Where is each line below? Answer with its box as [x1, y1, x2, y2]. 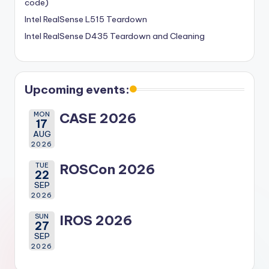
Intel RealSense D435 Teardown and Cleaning [25, 31, 205, 42]
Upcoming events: [25, 82, 130, 97]
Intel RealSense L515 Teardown [25, 14, 147, 25]
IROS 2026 [59, 212, 133, 229]
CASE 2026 [59, 110, 137, 127]
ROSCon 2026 [59, 161, 156, 178]
